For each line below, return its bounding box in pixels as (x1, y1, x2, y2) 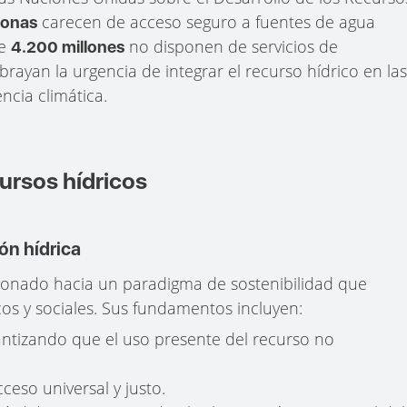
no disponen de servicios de (124, 35, 339, 57)
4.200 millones (11, 36, 125, 56)
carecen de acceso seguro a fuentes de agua (37, 10, 376, 33)
